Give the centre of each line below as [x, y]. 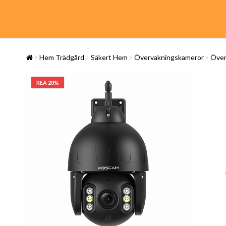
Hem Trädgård [62, 57]
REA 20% [48, 82]
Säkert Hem [109, 57]
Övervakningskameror [169, 57]
